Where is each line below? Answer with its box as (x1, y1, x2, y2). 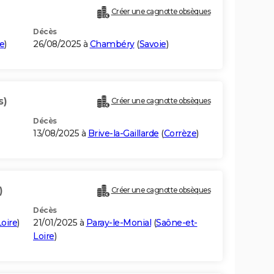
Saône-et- (156, 217, 198, 229)
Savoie (139, 39, 166, 50)
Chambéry (89, 39, 135, 50)
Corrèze (163, 128, 196, 139)
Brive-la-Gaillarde (87, 128, 159, 139)
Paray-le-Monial (86, 217, 151, 229)
